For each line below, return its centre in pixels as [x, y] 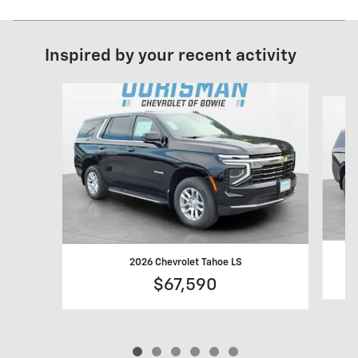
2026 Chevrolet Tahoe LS [185, 262]
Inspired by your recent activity [171, 56]
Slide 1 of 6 [52, 90]
